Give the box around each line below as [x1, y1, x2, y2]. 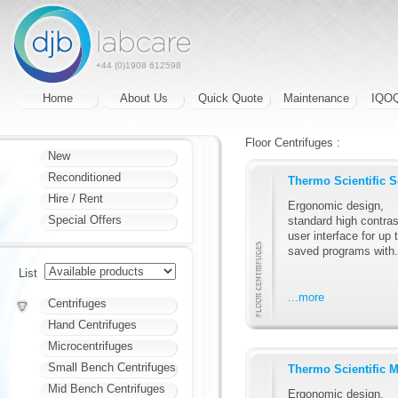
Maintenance [283, 92, 349, 105]
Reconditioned [48, 171, 121, 184]
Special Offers [48, 213, 122, 227]
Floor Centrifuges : [245, 136, 340, 149]
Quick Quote [197, 92, 263, 105]
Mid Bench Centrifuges [48, 382, 165, 395]
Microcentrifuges [48, 339, 133, 353]
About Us [120, 92, 168, 105]
